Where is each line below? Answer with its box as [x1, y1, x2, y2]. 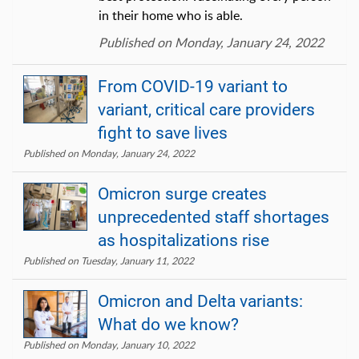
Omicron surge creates [98, 184, 267, 204]
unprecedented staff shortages [98, 207, 329, 227]
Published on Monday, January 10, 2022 [23, 337, 195, 352]
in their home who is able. [99, 6, 243, 24]
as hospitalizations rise [98, 230, 269, 250]
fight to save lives [98, 123, 228, 143]
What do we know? [98, 314, 239, 334]
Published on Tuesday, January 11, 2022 [23, 253, 194, 268]
